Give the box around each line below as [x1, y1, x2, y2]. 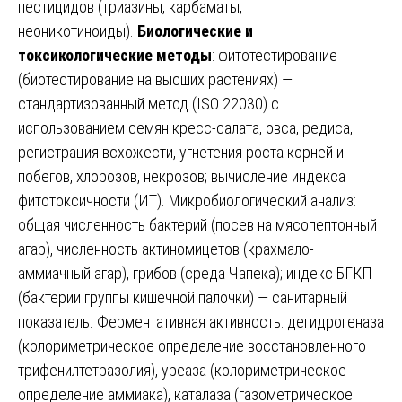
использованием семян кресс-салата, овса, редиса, [18, 118, 353, 137]
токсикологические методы [18, 45, 212, 65]
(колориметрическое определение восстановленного [18, 336, 366, 355]
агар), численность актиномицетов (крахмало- [18, 239, 314, 258]
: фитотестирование [212, 45, 337, 65]
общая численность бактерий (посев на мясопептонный [18, 214, 377, 234]
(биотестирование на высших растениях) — [18, 69, 293, 89]
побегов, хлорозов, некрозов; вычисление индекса [18, 166, 345, 186]
